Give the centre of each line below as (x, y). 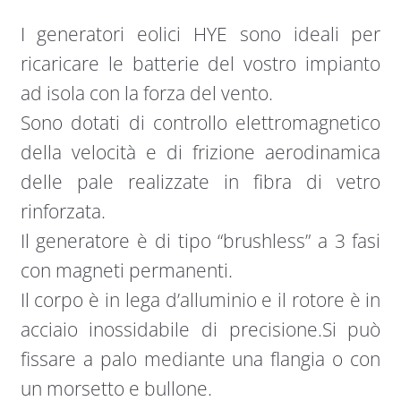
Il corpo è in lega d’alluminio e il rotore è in (200, 299)
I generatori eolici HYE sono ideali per (200, 34)
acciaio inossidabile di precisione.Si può (200, 329)
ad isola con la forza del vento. (146, 93)
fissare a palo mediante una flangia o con (200, 358)
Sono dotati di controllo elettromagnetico (200, 122)
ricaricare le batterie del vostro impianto (200, 63)
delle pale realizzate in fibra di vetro (200, 181)
